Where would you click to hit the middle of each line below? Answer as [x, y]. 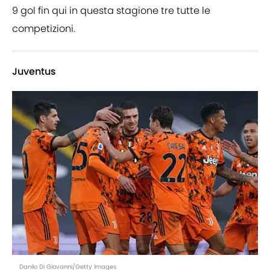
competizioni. [44, 29]
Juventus [34, 72]
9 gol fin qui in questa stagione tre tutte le [111, 11]
